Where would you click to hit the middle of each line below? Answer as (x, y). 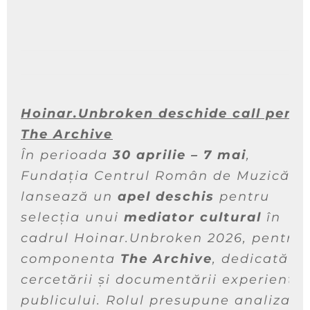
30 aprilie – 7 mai (180, 155)
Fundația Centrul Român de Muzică (155, 176)
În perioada (67, 155)
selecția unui (72, 218)
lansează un (69, 197)
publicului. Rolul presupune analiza (156, 301)
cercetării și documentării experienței (164, 280)
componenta (71, 259)
